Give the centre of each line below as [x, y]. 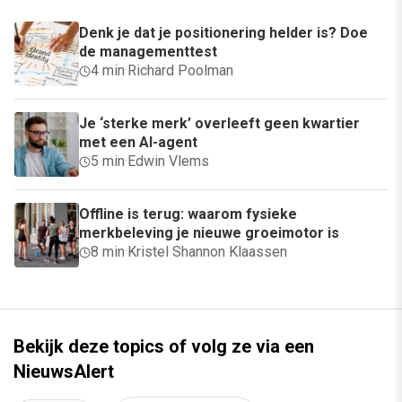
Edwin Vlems [168, 162]
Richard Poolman [180, 71]
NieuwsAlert [64, 372]
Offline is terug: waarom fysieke [188, 214]
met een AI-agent [138, 143]
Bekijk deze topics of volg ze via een [164, 347]
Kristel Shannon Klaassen [207, 252]
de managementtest [148, 52]
